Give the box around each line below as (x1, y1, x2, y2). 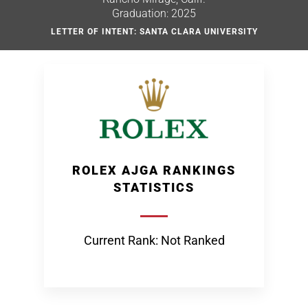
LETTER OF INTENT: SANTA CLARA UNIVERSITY (50, 27, 258, 36)
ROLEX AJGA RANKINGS (72, 163, 236, 177)
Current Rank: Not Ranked (83, 233, 225, 247)
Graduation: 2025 (112, 7, 196, 20)
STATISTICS (113, 180, 195, 195)
